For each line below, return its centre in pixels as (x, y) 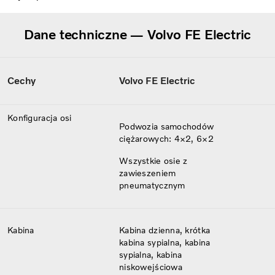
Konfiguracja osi (40, 118)
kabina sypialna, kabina (165, 242)
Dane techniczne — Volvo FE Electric (137, 34)
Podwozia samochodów (167, 126)
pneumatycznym (152, 185)
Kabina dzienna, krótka (165, 230)
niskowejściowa (151, 267)
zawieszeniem (148, 173)
